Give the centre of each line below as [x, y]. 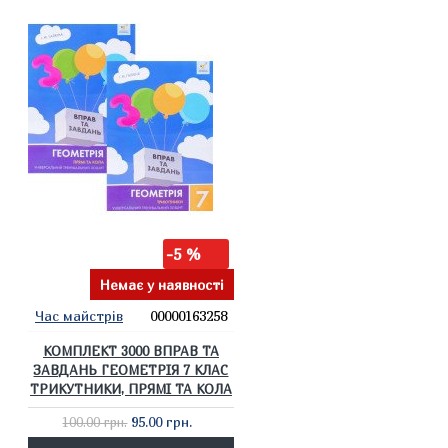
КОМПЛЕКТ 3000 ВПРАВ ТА [130, 351]
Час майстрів [79, 315]
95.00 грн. [162, 421]
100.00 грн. [95, 422]
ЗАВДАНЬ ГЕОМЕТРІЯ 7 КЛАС [131, 370]
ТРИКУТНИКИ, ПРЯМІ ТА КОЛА [130, 389]
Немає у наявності [161, 284]
